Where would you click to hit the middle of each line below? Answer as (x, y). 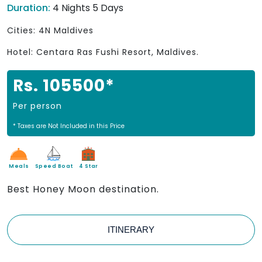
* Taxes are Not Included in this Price (69, 126)
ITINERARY (131, 230)
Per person (37, 106)
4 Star (88, 166)
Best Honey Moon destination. (83, 189)
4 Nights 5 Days (88, 8)
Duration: (30, 8)
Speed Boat (54, 166)
